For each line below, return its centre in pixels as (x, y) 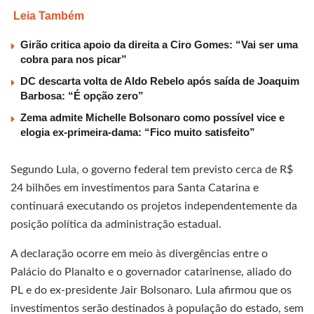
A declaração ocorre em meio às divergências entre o (139, 253)
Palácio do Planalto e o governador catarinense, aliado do (151, 272)
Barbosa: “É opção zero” (82, 95)
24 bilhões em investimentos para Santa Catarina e (135, 187)
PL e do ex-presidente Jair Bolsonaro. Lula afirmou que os (151, 290)
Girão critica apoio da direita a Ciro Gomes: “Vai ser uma (159, 44)
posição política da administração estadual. (116, 224)
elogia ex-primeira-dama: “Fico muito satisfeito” (138, 132)
